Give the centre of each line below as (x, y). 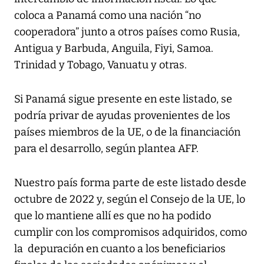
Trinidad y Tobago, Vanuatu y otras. (100, 65)
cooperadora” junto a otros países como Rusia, (127, 32)
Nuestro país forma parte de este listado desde (130, 182)
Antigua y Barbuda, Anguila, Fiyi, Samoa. (114, 48)
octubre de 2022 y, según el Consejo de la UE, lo (130, 199)
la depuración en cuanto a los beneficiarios (120, 248)
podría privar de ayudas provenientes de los (122, 115)
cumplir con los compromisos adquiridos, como (131, 232)
